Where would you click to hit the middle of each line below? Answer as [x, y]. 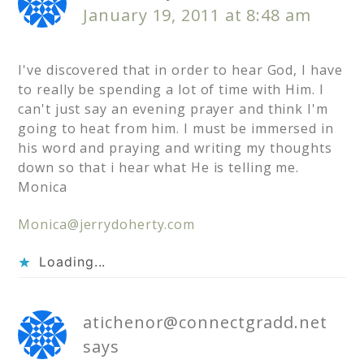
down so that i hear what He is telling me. [159, 168]
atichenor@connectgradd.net [205, 323]
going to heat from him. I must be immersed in [176, 129]
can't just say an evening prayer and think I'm [173, 109]
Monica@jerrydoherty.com [107, 225]
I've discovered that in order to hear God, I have [180, 70]
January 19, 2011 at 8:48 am [197, 15]
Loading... [73, 262]
